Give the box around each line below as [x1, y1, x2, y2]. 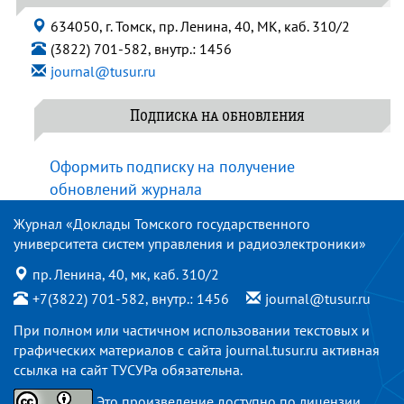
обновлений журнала [50, 179, 202, 199]
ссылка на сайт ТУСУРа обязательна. [14, 361, 243, 379]
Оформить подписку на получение [50, 156, 295, 177]
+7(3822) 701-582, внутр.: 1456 [32, 289, 233, 308]
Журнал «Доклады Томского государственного [14, 215, 310, 233]
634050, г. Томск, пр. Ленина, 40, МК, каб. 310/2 [47, 17, 350, 35]
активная [318, 341, 380, 359]
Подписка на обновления [129, 112, 305, 121]
